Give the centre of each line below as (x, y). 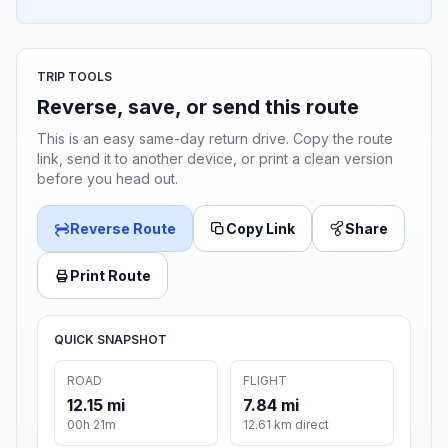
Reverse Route (123, 229)
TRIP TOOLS (74, 77)
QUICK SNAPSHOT (110, 340)
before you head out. (107, 179)
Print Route (110, 276)
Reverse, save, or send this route (198, 107)
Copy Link (260, 229)
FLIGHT (265, 381)
